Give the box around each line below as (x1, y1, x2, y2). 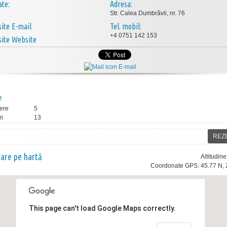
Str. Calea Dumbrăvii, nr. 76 (110, 10, 185, 17)
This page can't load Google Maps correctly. (28, 204, 176, 213)
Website (12, 35, 36, 44)
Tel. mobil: (110, 22, 141, 31)
